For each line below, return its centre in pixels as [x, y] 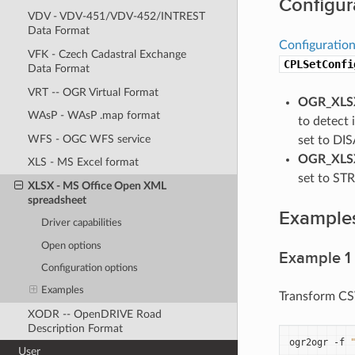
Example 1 [315, 258]
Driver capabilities [82, 223]
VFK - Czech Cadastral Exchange [107, 54]
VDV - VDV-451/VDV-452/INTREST [116, 17]
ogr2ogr [308, 342]
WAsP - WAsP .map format [94, 116]
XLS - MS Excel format [83, 162]
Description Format [75, 328]
